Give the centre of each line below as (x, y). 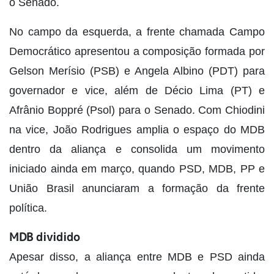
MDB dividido (44, 237)
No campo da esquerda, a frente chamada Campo (137, 32)
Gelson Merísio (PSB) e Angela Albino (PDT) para (137, 71)
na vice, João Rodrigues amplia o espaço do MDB (137, 130)
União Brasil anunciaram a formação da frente (137, 189)
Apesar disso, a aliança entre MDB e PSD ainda (137, 257)
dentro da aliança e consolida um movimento (137, 150)
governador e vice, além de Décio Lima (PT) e (137, 91)
